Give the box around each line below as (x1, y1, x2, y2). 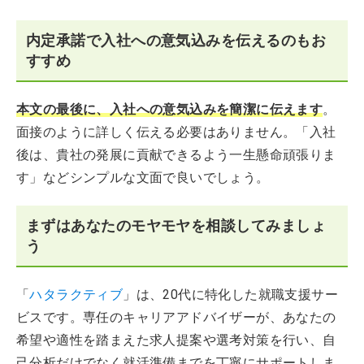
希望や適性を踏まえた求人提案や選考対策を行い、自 (16, 332, 336, 348)
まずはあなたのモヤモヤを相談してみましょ (26, 217, 326, 234)
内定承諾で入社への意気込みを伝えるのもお (26, 32, 326, 49)
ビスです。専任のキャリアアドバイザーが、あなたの (16, 310, 336, 325)
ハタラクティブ (29, 287, 123, 302)
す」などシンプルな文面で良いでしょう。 (16, 170, 270, 185)
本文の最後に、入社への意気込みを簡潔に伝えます (16, 102, 323, 117)
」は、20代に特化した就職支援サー (123, 287, 339, 302)
